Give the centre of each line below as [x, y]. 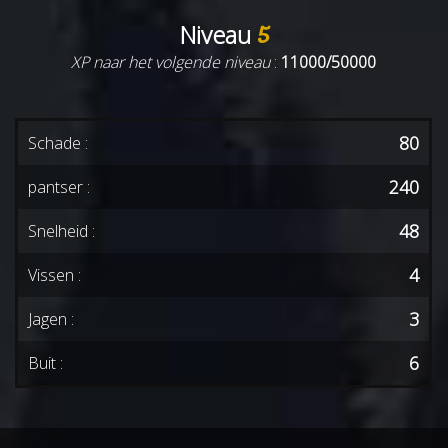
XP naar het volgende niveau [171, 61]
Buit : [46, 362]
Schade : [58, 142]
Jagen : [51, 318]
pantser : [59, 186]
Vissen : [55, 274]
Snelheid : [62, 230]
